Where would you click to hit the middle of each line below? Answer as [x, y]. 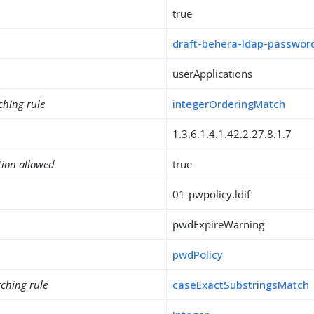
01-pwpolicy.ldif [212, 194]
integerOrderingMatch [229, 104]
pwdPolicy [198, 254]
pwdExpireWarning [219, 224]
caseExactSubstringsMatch [241, 285]
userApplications [213, 74]
